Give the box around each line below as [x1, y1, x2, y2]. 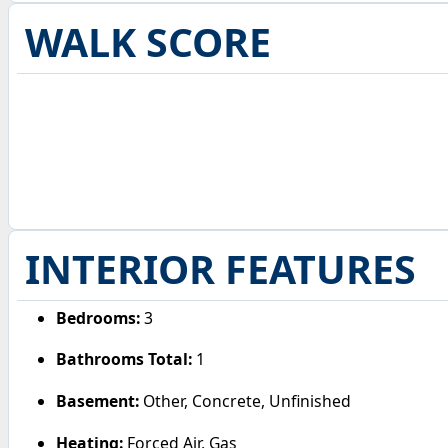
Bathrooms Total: [56, 348, 193, 371]
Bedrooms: [56, 306, 141, 329]
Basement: [56, 389, 140, 412]
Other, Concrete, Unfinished [139, 389, 352, 412]
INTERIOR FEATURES [24, 242, 416, 297]
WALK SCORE [24, 15, 271, 70]
